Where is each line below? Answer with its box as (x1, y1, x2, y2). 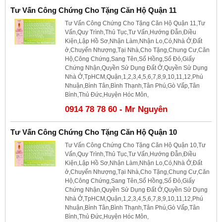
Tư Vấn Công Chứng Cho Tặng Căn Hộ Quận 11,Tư (65, 19, 205, 27)
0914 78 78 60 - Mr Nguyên (65, 104, 167, 114)
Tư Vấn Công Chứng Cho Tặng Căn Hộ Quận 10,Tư (65, 141, 206, 149)
